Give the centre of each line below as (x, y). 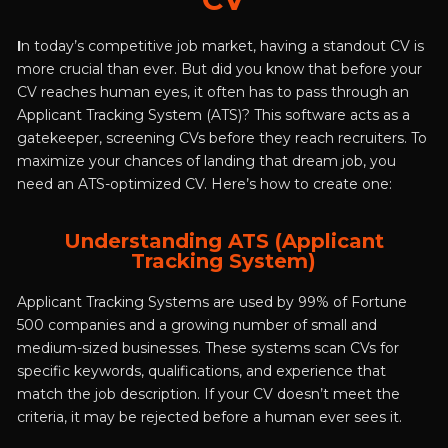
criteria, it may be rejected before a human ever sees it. (209, 417)
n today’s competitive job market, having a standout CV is (222, 46)
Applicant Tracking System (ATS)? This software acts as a (213, 115)
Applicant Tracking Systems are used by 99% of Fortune (211, 302)
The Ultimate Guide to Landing (133, 15)
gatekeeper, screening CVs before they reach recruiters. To (221, 138)
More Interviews (88, 33)
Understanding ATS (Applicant (223, 241)
